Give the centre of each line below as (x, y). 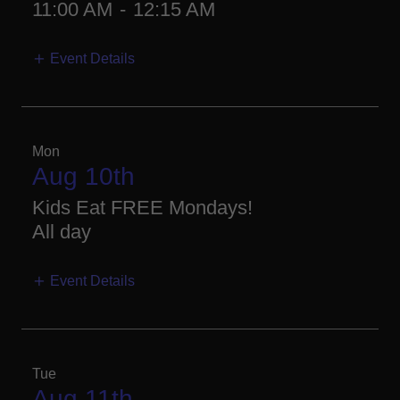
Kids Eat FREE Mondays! (142, 207)
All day (62, 231)
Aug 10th (83, 176)
